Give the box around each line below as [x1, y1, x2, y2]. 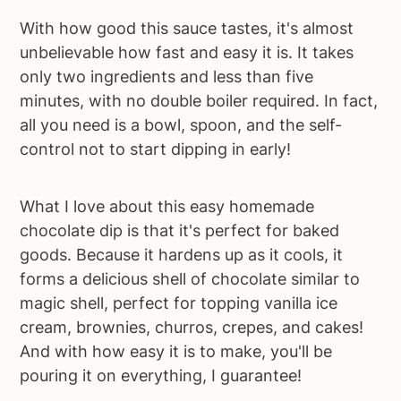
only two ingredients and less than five [20, 67, 314, 86]
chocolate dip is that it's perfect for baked [20, 221, 340, 240]
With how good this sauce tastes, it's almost [20, 19, 354, 38]
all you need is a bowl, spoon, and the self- [20, 115, 343, 134]
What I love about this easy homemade [20, 197, 315, 216]
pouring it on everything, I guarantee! [20, 366, 303, 385]
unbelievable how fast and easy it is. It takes [20, 43, 354, 62]
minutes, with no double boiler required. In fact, [20, 91, 379, 110]
